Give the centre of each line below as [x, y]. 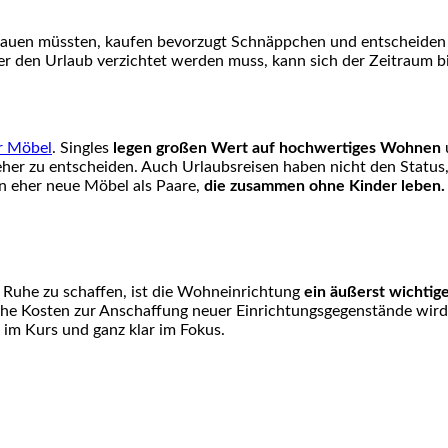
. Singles [82, 148]
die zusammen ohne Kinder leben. [324, 186]
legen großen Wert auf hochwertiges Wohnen [277, 148]
